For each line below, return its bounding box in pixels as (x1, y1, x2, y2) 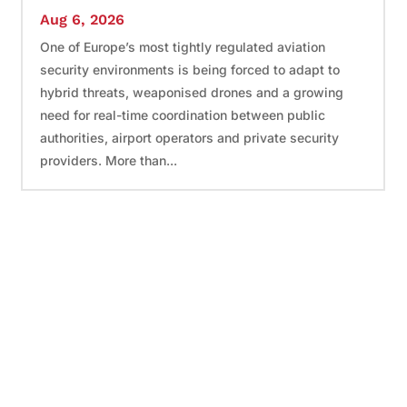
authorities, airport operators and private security (40, 129, 340, 145)
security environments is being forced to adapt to (40, 61, 341, 77)
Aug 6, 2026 (40, 10, 125, 28)
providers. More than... (40, 152, 178, 168)
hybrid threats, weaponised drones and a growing (40, 84, 344, 100)
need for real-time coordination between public (40, 106, 326, 123)
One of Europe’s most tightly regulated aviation (40, 38, 326, 55)
